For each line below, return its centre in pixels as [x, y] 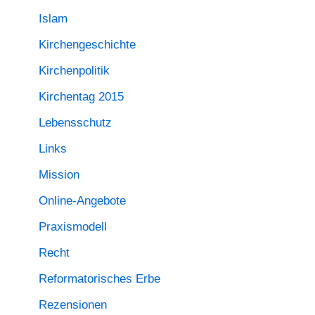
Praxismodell [73, 227]
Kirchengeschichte [87, 45]
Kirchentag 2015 [81, 97]
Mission [59, 175]
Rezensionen [73, 305]
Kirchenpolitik [74, 71]
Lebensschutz [75, 123]
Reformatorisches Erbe [99, 279]
